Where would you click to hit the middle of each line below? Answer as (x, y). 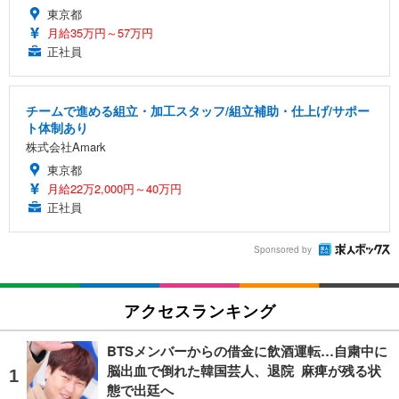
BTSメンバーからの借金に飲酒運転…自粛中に (247, 350)
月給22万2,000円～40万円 (114, 188)
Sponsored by (283, 250)
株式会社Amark (66, 146)
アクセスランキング (199, 309)
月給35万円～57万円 (100, 32)
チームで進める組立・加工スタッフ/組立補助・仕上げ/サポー (198, 110)
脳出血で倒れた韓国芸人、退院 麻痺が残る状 (244, 370)
